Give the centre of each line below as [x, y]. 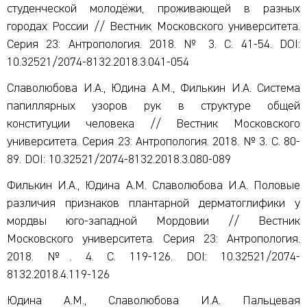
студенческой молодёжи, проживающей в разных [153, 9]
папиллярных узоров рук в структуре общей [153, 106]
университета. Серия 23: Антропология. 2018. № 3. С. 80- [153, 142]
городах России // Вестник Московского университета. [153, 27]
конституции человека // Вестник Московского [153, 124]
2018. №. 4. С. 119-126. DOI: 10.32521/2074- [153, 257]
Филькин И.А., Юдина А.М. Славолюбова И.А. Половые [153, 186]
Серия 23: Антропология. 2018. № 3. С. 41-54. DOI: [153, 45]
